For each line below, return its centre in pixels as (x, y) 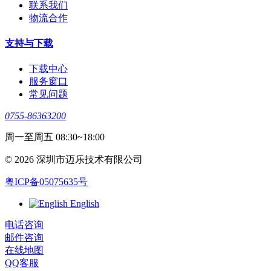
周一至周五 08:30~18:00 (55, 137)
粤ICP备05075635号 (46, 182)
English (85, 204)
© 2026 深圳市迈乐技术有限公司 (74, 160)
